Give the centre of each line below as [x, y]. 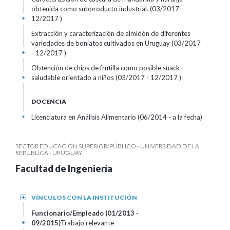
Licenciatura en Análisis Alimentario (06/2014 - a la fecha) [117, 117]
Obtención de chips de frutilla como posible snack [106, 68]
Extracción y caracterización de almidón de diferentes [111, 33]
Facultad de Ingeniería [64, 168]
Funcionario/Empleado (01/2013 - [85, 213]
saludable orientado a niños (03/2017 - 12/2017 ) [106, 78]
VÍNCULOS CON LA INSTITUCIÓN [84, 197]
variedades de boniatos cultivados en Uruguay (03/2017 [116, 43]
